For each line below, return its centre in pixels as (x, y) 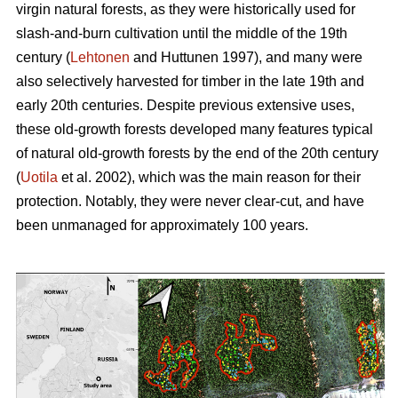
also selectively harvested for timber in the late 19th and (190, 81)
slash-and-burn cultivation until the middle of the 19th (182, 33)
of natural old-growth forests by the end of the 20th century (197, 153)
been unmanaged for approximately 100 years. (162, 225)
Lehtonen (100, 57)
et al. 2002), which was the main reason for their (209, 177)
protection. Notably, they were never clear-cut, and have (190, 201)
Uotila (39, 177)
